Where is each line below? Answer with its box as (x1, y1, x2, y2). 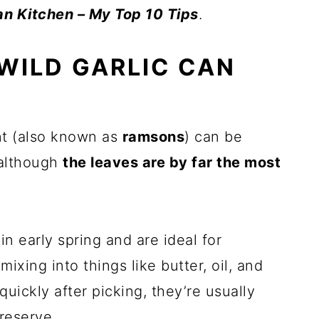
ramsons (122, 128, 184, 145)
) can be (184, 128, 242, 145)
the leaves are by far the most (63, 154, 281, 171)
